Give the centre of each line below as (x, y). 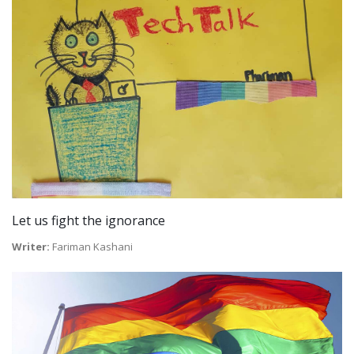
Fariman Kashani (91, 246)
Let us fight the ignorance (88, 220)
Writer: (31, 246)
